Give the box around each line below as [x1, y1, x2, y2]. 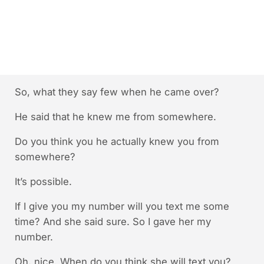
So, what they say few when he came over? [14, 85, 219, 98]
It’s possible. [14, 175, 72, 187]
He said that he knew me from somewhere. [14, 110, 216, 123]
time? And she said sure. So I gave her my [14, 215, 211, 227]
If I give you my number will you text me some [14, 200, 229, 212]
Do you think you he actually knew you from [14, 135, 219, 147]
